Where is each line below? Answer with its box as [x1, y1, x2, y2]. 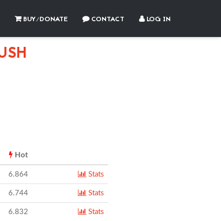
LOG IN [145, 14, 171, 25]
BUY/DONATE [21, 14, 68, 25]
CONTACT [89, 14, 124, 25]
